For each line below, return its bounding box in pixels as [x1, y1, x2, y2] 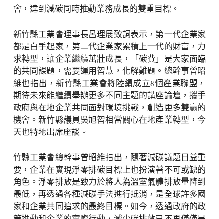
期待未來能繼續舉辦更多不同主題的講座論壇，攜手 [13, 91, 206, 100]
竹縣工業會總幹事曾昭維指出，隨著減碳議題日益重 [13, 153, 206, 162]
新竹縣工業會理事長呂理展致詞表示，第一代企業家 [13, 30, 206, 39]
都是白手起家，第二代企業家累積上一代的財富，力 [13, 42, 206, 51]
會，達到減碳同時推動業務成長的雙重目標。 [13, 4, 179, 14]
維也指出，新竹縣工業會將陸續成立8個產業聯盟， [13, 79, 206, 88]
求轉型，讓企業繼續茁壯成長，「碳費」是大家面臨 [13, 54, 206, 64]
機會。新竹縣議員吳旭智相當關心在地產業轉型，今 [13, 115, 206, 125]
